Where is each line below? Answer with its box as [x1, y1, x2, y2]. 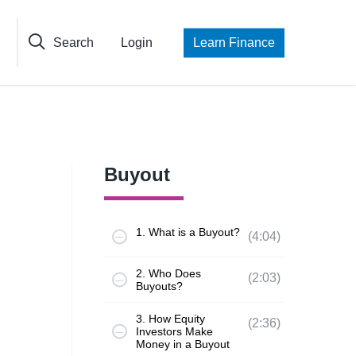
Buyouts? [135, 280, 183, 292]
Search [53, 35, 94, 49]
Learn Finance [193, 35, 275, 49]
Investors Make [135, 325, 213, 338]
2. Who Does [135, 267, 201, 280]
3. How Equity [135, 312, 205, 325]
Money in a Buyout [135, 338, 230, 350]
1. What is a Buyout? [135, 226, 240, 238]
